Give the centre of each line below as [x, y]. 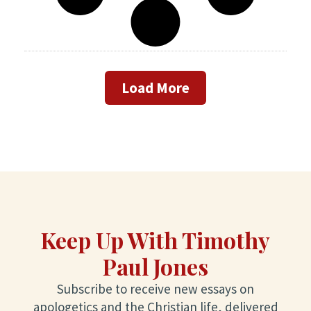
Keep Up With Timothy [155, 239]
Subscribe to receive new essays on [155, 288]
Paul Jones [155, 266]
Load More [155, 87]
